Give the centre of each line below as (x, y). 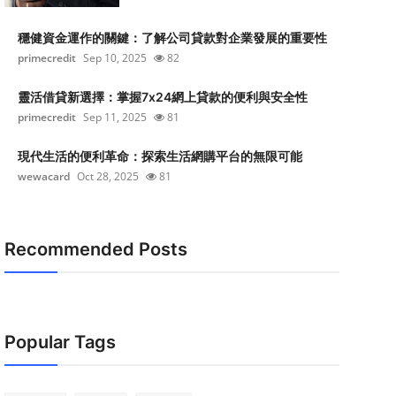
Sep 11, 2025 (114, 117)
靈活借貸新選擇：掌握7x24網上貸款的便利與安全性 (162, 97)
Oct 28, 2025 (107, 176)
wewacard (43, 176)
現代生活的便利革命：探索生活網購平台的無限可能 (160, 156)
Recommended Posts (95, 249)
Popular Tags (60, 342)
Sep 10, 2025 (114, 58)
